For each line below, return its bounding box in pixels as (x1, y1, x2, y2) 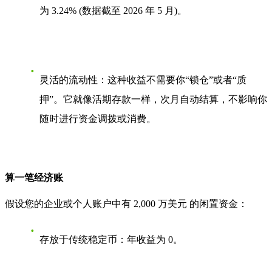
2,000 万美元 (134, 198, 187, 209)
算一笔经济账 (5, 172, 63, 183)
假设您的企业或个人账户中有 (5, 198, 134, 209)
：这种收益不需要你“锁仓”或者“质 (98, 75, 246, 86)
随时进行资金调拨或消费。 (39, 114, 156, 124)
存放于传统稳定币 (39, 234, 117, 245)
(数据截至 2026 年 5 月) (79, 5, 177, 16)
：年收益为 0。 (117, 234, 183, 245)
